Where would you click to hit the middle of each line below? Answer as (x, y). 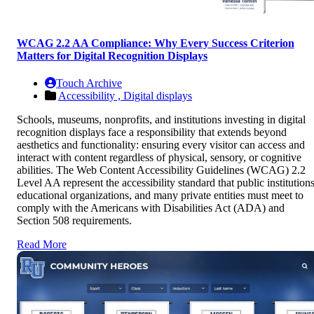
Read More (42, 245)
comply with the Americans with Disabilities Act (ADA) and (151, 208)
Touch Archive (89, 83)
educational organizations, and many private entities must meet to (160, 196)
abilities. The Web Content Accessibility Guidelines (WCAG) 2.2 (161, 170)
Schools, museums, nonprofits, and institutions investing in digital (161, 120)
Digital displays (158, 96)
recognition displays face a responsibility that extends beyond (152, 132)
